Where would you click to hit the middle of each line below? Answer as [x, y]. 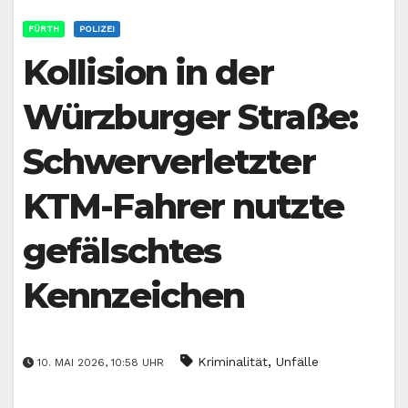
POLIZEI [97, 29]
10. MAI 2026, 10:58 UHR [101, 362]
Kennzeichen [134, 296]
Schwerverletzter [169, 162]
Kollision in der [148, 73]
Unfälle [297, 361]
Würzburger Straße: [190, 117]
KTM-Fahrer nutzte [183, 207]
